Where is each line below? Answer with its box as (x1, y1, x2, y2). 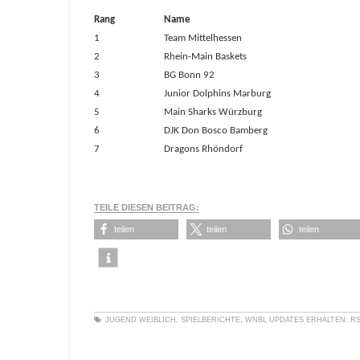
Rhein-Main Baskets (164, 51, 252, 62)
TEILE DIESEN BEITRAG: (94, 202, 199, 212)
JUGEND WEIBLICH (105, 316, 176, 324)
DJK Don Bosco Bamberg (164, 125, 272, 136)
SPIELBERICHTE (181, 316, 240, 324)
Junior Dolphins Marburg (164, 88, 276, 99)
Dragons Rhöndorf (164, 144, 247, 154)
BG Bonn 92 (164, 70, 219, 80)
